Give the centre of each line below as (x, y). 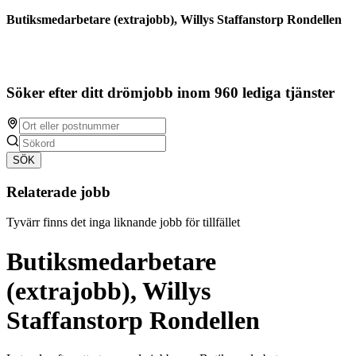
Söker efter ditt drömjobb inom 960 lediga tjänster (170, 93)
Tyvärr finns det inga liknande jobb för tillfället (123, 222)
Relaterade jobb (58, 192)
